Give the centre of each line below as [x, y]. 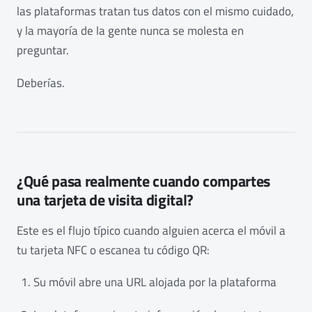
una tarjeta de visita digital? [106, 200]
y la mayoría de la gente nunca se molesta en [130, 31]
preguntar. [43, 50]
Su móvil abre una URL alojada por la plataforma [155, 282]
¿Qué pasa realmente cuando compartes [144, 181]
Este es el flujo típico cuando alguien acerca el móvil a [151, 230]
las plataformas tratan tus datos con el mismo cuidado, [155, 11]
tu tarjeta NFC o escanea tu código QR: [113, 250]
